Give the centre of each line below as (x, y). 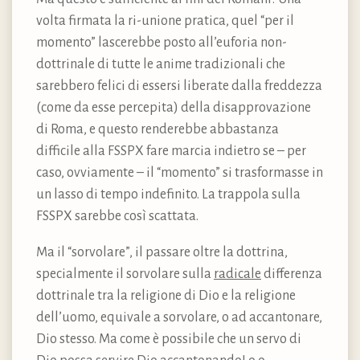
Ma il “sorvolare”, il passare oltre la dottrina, (162, 252)
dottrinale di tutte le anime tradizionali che (161, 64)
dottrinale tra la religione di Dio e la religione (166, 295)
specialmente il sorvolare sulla (125, 274)
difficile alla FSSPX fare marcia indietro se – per (171, 151)
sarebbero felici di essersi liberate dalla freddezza (179, 86)
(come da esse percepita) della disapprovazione (174, 107)
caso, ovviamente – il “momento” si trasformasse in (180, 172)
